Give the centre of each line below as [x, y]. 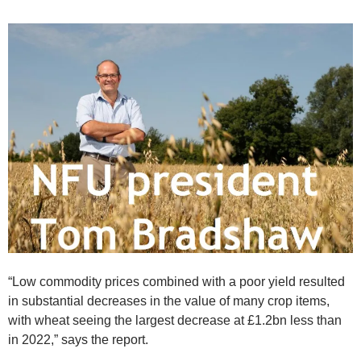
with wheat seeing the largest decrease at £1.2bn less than [175, 321]
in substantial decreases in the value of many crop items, [169, 301]
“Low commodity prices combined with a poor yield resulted [176, 282]
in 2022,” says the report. [78, 340]
